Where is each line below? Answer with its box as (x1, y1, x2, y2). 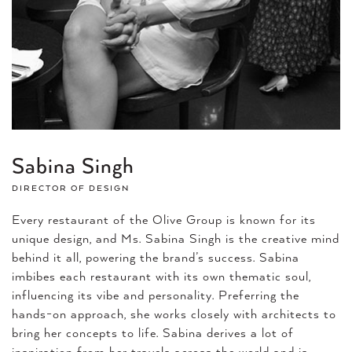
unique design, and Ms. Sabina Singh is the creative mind (12, 231, 339, 247)
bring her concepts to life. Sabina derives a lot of (12, 325, 294, 341)
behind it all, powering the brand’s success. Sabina (12, 250, 299, 266)
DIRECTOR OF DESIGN (12, 183, 130, 193)
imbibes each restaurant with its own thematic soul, (12, 269, 311, 284)
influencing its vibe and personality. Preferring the (12, 288, 299, 303)
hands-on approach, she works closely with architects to (12, 306, 336, 322)
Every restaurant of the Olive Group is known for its (12, 212, 316, 228)
